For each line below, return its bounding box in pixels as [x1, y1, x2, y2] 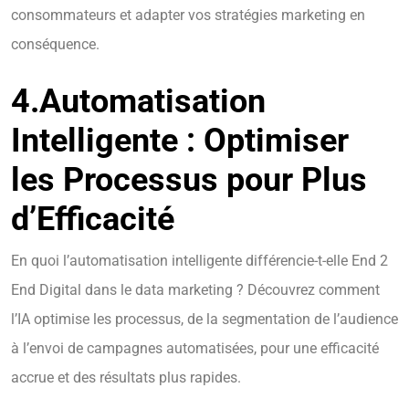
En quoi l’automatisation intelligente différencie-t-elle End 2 [11, 252, 388, 270]
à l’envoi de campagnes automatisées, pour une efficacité [11, 340, 379, 358]
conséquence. [11, 36, 100, 54]
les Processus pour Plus [11, 161, 367, 200]
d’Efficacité [11, 200, 174, 239]
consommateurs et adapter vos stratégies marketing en [11, 6, 365, 25]
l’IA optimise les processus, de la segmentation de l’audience [11, 310, 398, 329]
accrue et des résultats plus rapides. [11, 369, 241, 387]
